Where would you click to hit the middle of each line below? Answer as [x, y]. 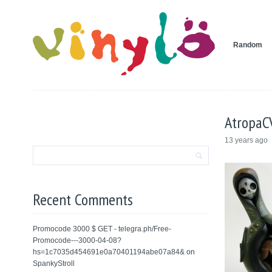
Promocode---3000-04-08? [77, 240]
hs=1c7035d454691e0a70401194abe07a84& [108, 252]
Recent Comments [83, 199]
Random [247, 45]
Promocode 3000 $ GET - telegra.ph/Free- [102, 229]
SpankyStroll [53, 263]
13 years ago [246, 140]
